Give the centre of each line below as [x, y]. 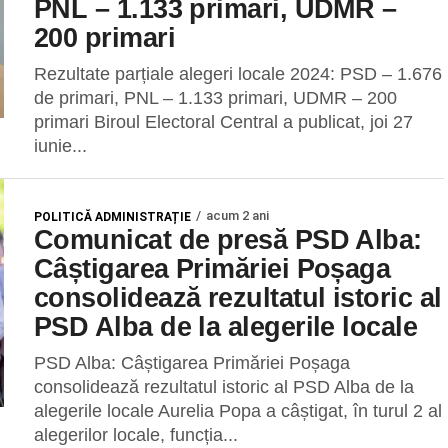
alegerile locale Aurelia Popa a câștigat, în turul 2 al [238, 411]
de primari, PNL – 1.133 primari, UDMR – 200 [215, 98]
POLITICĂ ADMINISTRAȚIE [112, 217]
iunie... [60, 146]
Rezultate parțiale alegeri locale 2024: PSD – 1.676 [238, 74]
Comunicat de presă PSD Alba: [228, 239]
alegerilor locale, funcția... [136, 435]
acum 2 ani [237, 215]
